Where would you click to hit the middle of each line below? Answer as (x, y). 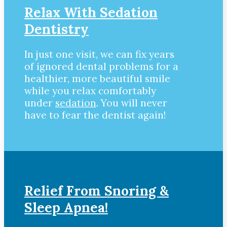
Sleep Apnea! (66, 208)
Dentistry (56, 29)
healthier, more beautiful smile (97, 79)
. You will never (132, 103)
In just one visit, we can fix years (99, 54)
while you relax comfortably (90, 91)
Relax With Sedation (91, 12)
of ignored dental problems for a (101, 67)
